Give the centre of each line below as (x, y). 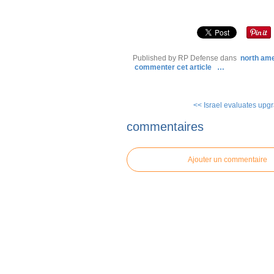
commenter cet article (174, 67)
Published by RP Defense (176, 58)
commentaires (165, 126)
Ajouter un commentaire (228, 159)
